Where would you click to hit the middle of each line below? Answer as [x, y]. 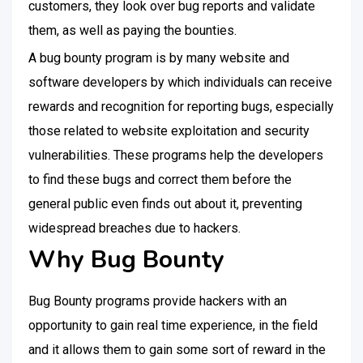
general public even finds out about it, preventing [165, 204]
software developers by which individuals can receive [180, 82]
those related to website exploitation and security [169, 131]
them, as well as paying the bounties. [132, 30]
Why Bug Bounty [130, 260]
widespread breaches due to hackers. [135, 228]
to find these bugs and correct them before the [160, 179]
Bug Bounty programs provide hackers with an [158, 301]
